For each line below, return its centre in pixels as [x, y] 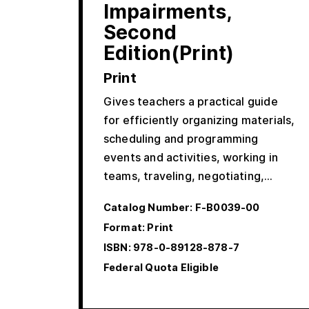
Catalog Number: [148, 208]
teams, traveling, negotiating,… [188, 176]
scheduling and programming [181, 139]
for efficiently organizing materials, [199, 120]
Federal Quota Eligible [161, 268]
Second [140, 33]
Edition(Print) [169, 53]
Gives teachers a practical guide [191, 102]
